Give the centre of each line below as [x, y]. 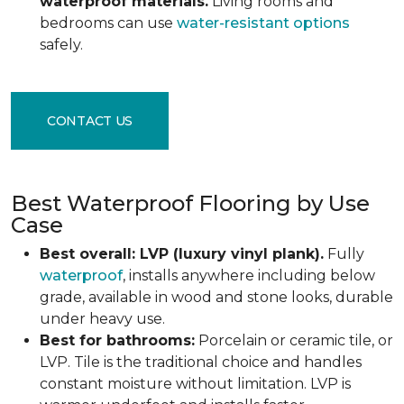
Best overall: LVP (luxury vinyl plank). [182, 254]
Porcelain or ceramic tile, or [294, 340]
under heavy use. [102, 319]
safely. [61, 45]
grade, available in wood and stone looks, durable [216, 297]
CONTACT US [90, 120]
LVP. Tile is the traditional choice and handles [201, 362]
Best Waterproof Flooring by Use [190, 203]
